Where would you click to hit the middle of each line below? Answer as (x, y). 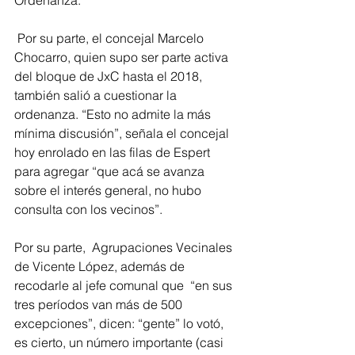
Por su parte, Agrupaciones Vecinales (125, 247)
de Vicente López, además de (101, 266)
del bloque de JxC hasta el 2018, (110, 76)
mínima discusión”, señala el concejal (123, 133)
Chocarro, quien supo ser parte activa (123, 57)
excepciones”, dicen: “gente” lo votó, (120, 323)
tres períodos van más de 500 (100, 304)
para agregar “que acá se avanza (111, 171)
